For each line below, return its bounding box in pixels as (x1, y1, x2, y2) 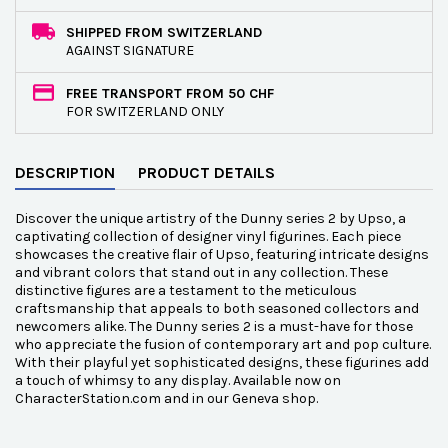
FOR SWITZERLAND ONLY (66, 103, 224, 120)
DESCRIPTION (15, 163, 115, 182)
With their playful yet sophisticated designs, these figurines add (15, 354, 429, 371)
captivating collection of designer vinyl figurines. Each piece (15, 228, 401, 245)
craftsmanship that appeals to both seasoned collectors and (15, 300, 419, 317)
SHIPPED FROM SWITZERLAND (66, 24, 262, 41)
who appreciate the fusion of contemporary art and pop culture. (15, 336, 431, 353)
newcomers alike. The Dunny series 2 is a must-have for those (15, 318, 413, 335)
